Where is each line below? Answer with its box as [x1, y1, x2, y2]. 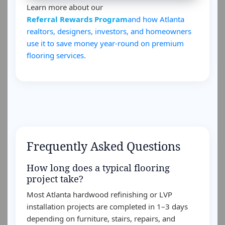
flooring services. [27, 50, 86, 60]
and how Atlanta [128, 14, 184, 24]
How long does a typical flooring [27, 161, 170, 174]
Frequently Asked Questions [27, 138, 180, 154]
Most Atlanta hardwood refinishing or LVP [27, 189, 172, 199]
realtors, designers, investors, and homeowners [27, 26, 191, 36]
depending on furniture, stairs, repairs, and [27, 213, 175, 223]
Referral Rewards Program [27, 14, 128, 24]
